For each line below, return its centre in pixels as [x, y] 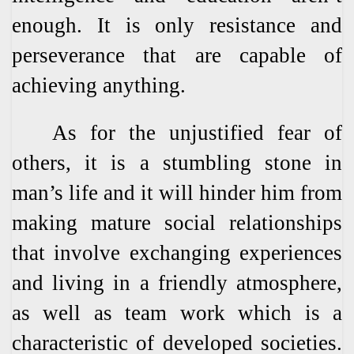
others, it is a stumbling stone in [177, 163]
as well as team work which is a [177, 313]
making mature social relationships [177, 223]
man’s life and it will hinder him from [177, 193]
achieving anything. [99, 85]
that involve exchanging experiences [177, 253]
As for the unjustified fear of [177, 133]
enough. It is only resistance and [177, 25]
